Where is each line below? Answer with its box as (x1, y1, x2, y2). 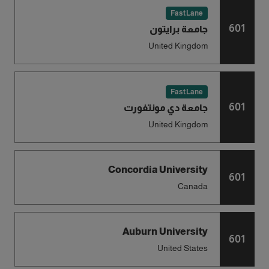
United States (157, 243, 208, 253)
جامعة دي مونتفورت (123, 103, 208, 113)
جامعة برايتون (149, 24, 208, 34)
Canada (177, 181, 208, 191)
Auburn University (122, 226, 208, 237)
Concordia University (107, 165, 208, 175)
